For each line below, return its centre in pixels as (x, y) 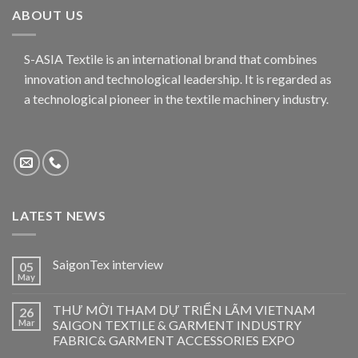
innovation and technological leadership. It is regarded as (178, 78)
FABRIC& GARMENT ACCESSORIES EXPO (174, 340)
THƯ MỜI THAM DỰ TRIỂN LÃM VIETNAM (184, 310)
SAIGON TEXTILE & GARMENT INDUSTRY (177, 325)
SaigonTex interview (108, 265)
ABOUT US (48, 15)
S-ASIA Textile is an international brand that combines (171, 58)
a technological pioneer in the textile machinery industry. (176, 98)
